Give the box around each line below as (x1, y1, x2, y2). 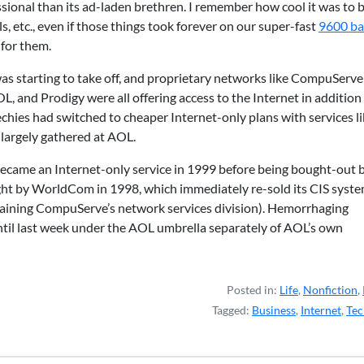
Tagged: (212, 303, 252, 317)
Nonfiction (303, 283, 357, 297)
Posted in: (227, 283, 279, 297)
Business (252, 303, 296, 317)
